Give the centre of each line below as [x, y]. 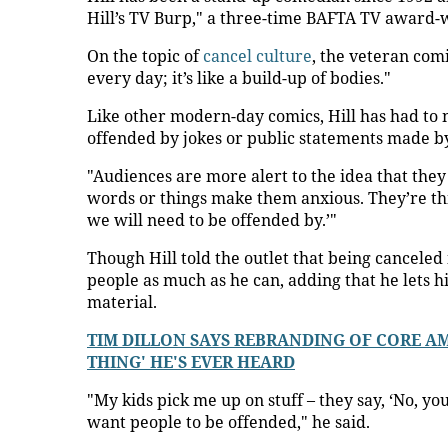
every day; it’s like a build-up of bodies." [239, 78]
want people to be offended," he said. [228, 422]
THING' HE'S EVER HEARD [191, 362]
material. [122, 302]
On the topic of [145, 56]
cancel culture [257, 56]
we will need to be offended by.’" [212, 220]
